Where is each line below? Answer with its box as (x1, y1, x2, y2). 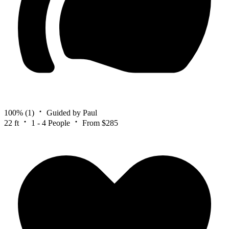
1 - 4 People (31, 118, 70, 127)
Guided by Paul (47, 108, 97, 117)
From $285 (82, 118, 118, 127)
